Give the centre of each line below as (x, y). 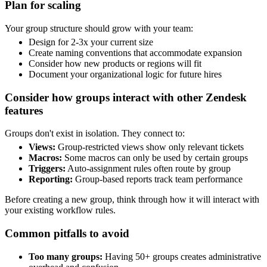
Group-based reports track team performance (158, 179)
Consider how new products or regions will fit (115, 63)
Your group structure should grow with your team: (99, 29)
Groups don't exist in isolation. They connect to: (95, 133)
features (24, 110)
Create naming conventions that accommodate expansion (135, 52)
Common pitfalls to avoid (67, 233)
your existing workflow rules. (60, 210)
